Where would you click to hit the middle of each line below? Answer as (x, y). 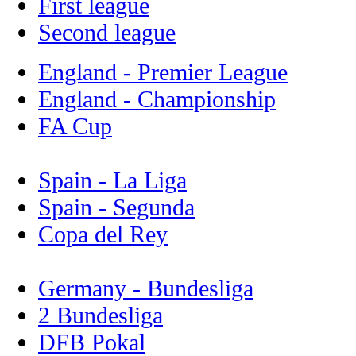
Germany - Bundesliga (146, 288)
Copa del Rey (103, 234)
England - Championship (157, 99)
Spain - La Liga (112, 180)
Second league (107, 32)
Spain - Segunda (116, 207)
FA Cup (75, 126)
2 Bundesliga (101, 315)
